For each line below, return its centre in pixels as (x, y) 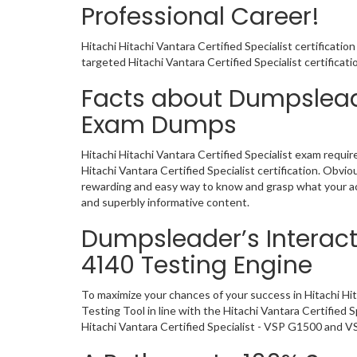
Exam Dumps (159, 125)
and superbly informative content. (165, 202)
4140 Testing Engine (197, 265)
